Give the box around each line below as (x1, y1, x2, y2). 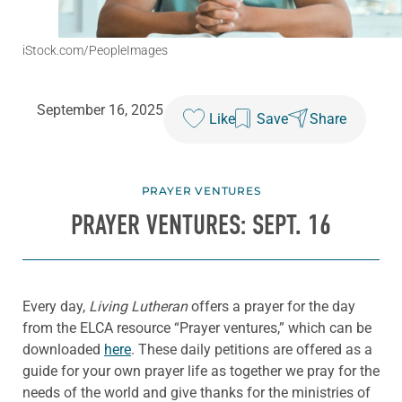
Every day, (22, 297, 89, 315)
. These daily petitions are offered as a (131, 340, 372, 358)
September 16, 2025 (36, 101, 163, 119)
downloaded (22, 340, 104, 358)
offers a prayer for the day (188, 297, 355, 315)
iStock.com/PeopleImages (22, 43, 168, 58)
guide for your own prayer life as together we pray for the (22, 362, 380, 380)
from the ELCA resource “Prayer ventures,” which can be (22, 319, 371, 336)
